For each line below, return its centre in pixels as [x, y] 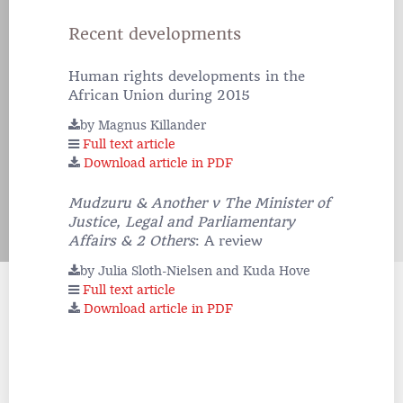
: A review [229, 242]
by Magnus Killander [143, 126]
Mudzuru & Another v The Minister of [199, 204]
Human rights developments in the [187, 77]
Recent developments [155, 35]
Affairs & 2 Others [132, 242]
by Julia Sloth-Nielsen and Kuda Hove [195, 272]
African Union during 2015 [159, 96]
